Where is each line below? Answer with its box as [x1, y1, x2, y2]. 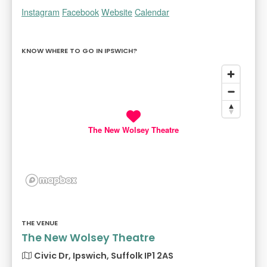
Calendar [135, 5, 169, 18]
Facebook [62, 5, 99, 18]
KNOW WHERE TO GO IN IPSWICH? [21, 46, 137, 56]
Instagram [21, 5, 60, 18]
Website [101, 5, 132, 18]
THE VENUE [21, 218, 58, 228]
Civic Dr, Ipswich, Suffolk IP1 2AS [32, 250, 173, 262]
